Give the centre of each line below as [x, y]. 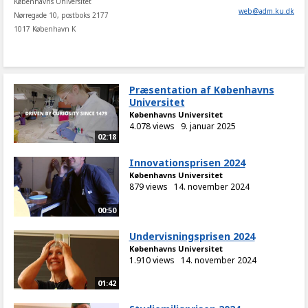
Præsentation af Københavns [201, 90]
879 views [148, 187]
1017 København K [45, 29]
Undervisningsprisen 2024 [192, 236]
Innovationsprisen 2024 [187, 163]
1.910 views [152, 260]
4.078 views [152, 126]
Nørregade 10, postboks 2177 [61, 15]
